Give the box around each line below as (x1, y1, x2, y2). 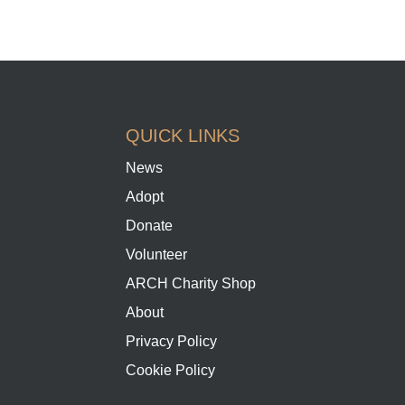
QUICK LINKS (126, 126, 240, 146)
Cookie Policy (126, 363, 216, 379)
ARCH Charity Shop (126, 276, 257, 292)
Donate (126, 218, 174, 234)
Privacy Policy (126, 334, 218, 350)
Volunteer (126, 247, 188, 263)
